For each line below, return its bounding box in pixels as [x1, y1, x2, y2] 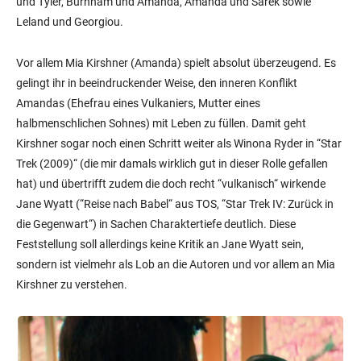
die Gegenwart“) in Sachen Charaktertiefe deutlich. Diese [16, 217, 296, 230]
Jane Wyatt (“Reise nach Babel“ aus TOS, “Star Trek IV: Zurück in [16, 197, 334, 210]
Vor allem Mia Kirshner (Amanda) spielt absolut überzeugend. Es [16, 56, 336, 69]
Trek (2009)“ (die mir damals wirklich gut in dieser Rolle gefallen [16, 156, 328, 170]
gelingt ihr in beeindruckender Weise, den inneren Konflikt [16, 76, 297, 89]
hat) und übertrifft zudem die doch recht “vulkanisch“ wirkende [16, 176, 326, 190]
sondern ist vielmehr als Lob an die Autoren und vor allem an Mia [16, 257, 335, 271]
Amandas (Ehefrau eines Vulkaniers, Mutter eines [16, 96, 260, 110]
